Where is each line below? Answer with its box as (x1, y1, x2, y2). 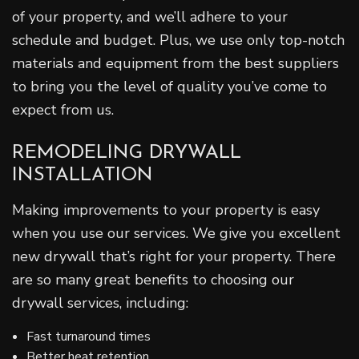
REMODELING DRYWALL (12, 143, 241, 163)
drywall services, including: (12, 292, 188, 313)
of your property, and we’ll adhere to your (12, 6, 288, 26)
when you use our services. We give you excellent (12, 223, 341, 243)
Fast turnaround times (26, 327, 151, 345)
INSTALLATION (12, 165, 153, 185)
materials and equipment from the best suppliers (12, 53, 339, 73)
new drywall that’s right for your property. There (12, 246, 336, 266)
